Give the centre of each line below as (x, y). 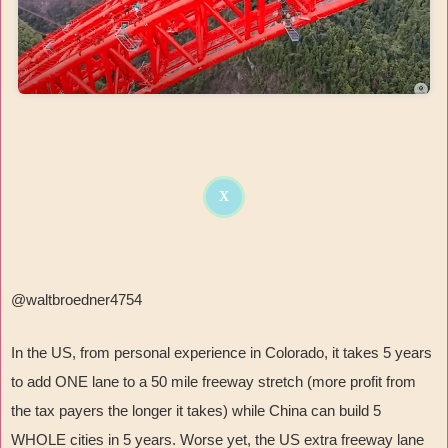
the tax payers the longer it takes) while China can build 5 (196, 411)
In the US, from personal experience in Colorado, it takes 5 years (221, 353)
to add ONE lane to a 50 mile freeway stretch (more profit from (213, 382)
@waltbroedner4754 (76, 300)
